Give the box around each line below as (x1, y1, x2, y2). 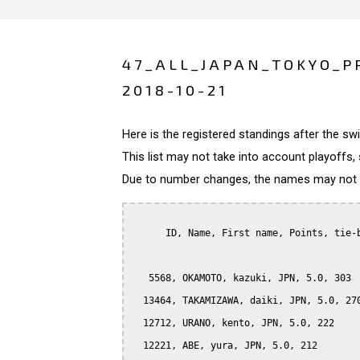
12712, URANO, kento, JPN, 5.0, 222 (132, 317, 334, 329)
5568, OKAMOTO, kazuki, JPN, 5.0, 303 (132, 272, 351, 284)
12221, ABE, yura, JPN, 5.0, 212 (132, 339, 317, 351)
